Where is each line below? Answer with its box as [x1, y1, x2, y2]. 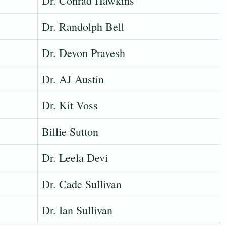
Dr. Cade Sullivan [42, 177, 122, 192]
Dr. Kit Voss [42, 98, 98, 113]
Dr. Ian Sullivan [42, 203, 112, 218]
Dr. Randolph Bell [42, 19, 124, 34]
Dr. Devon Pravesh [42, 45, 125, 61]
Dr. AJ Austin [42, 72, 104, 87]
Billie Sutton [42, 124, 98, 139]
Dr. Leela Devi [42, 150, 108, 165]
